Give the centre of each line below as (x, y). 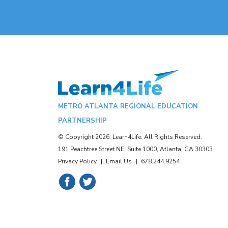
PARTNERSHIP (82, 121)
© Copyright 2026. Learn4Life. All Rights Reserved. (130, 137)
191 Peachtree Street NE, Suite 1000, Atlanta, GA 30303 (135, 149)
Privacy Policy (77, 161)
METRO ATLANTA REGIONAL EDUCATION (128, 106)
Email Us (119, 161)
